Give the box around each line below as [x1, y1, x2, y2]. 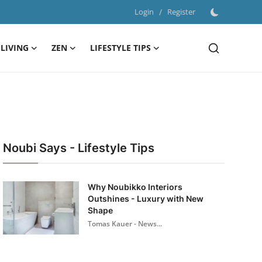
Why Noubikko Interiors [87, 182, 182, 192]
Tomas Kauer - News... [87, 219, 162, 229]
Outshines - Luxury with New [87, 194, 204, 204]
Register [167, 6, 195, 17]
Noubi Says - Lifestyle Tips [2, 141, 154, 155]
